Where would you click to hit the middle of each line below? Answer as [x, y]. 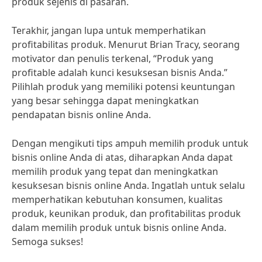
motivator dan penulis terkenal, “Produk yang [113, 58]
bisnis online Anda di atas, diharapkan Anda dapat [122, 157]
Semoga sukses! [47, 242]
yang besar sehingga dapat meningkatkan [105, 101]
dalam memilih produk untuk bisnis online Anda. [119, 227]
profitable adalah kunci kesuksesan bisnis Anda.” [120, 73]
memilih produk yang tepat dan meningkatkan [115, 171]
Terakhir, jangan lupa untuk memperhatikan [109, 30]
